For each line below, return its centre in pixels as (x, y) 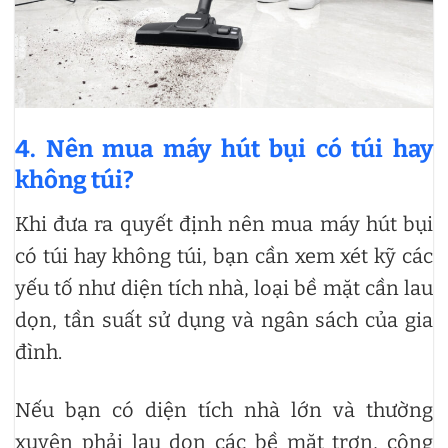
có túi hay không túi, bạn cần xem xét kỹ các (224, 256)
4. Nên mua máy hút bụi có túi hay (224, 149)
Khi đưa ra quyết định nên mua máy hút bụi (224, 224)
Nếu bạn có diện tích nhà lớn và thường (224, 410)
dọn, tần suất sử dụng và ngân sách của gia (224, 320)
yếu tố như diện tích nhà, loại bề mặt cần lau (224, 288)
